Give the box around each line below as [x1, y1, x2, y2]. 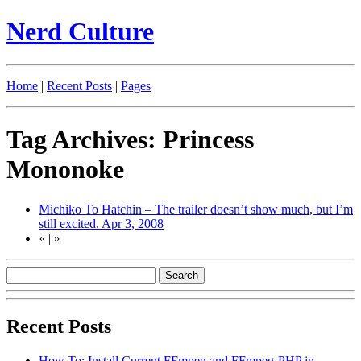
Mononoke [6, 155, 124, 185]
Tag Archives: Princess [6, 125, 254, 155]
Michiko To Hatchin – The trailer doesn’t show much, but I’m [39, 201, 353, 216]
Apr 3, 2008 [102, 216, 164, 230]
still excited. [39, 216, 102, 230]
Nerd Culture [6, 17, 154, 47]
